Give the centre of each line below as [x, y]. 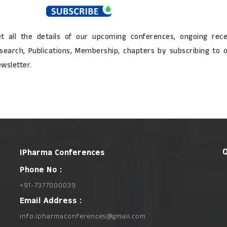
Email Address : [50, 201]
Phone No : [41, 170]
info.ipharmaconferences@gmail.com [83, 216]
